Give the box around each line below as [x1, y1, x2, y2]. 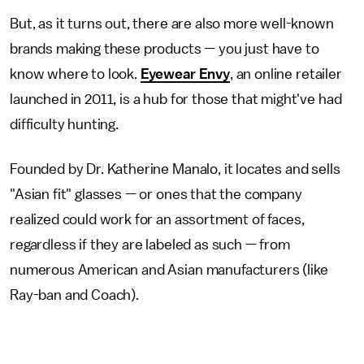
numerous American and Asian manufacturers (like [10, 262, 328, 277]
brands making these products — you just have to [10, 41, 319, 56]
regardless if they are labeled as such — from [10, 236, 290, 252]
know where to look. [10, 66, 141, 81]
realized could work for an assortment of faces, [10, 211, 305, 227]
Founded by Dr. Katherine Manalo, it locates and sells [10, 161, 340, 176]
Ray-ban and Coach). [10, 287, 142, 302]
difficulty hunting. [10, 116, 122, 132]
